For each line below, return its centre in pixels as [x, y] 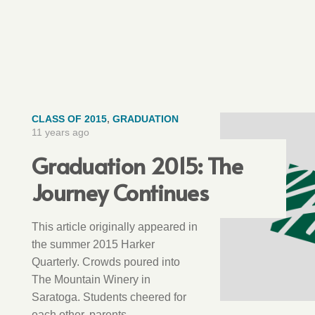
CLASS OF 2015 [69, 118]
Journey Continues [120, 191]
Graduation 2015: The [137, 165]
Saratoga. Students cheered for [109, 296]
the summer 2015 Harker [93, 244]
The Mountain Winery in [91, 279]
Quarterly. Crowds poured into [106, 261]
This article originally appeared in [115, 226]
